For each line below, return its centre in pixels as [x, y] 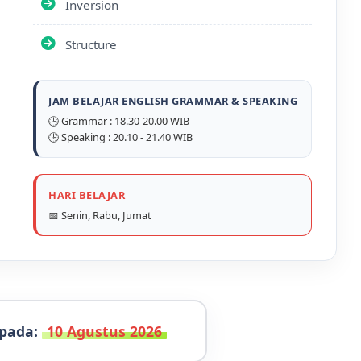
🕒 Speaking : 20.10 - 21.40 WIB [120, 137]
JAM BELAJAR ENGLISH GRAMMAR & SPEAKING [173, 100]
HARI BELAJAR [87, 195]
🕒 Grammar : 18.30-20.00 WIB [119, 120]
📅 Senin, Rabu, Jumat [100, 215]
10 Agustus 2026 [104, 331]
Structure [91, 44]
